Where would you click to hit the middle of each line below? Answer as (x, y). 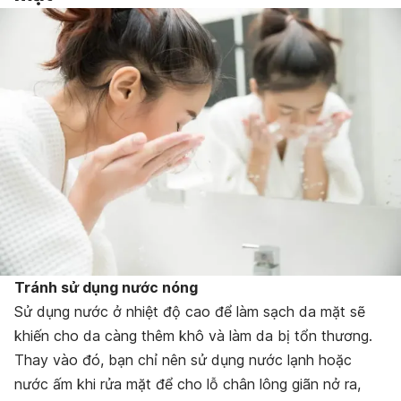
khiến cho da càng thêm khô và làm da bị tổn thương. (193, 335)
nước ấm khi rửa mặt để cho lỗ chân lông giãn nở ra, (188, 384)
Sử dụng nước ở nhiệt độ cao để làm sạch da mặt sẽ (190, 311)
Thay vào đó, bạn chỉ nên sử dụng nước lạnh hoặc (183, 359)
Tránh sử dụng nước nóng (106, 287)
